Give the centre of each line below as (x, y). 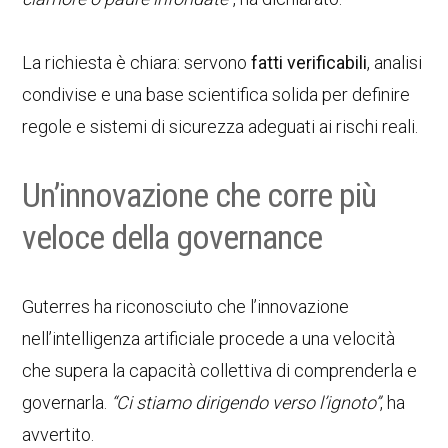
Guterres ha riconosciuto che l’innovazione (186, 306)
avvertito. (58, 434)
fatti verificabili (309, 62)
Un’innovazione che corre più (199, 195)
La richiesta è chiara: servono (137, 62)
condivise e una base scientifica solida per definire (216, 94)
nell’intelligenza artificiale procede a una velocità (209, 338)
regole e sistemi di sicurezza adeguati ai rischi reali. (220, 126)
